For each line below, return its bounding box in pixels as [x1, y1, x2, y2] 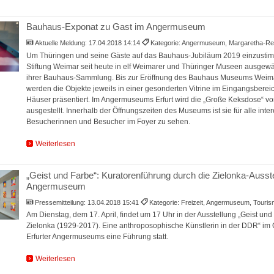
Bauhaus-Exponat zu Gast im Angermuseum [26, 21, 206, 32]
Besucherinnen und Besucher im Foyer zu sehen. [26, 117, 190, 127]
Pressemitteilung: [35, 198, 88, 206]
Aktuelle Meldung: [35, 39, 89, 47]
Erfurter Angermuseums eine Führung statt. [26, 232, 168, 242]
